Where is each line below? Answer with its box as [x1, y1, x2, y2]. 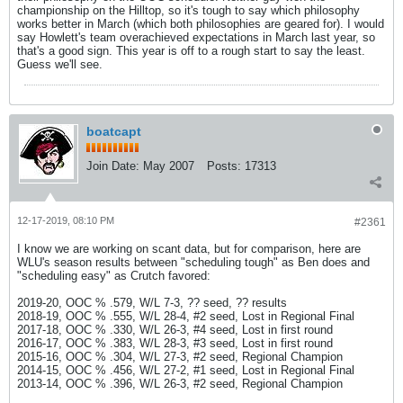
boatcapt [86, 124, 141, 139]
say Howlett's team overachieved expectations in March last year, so [17, 31, 375, 44]
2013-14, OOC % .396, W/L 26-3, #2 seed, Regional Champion [17, 377, 343, 390]
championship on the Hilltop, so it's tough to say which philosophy [17, 4, 360, 17]
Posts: [207, 159, 241, 173]
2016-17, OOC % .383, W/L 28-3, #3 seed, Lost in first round [17, 336, 333, 350]
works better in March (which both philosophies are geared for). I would [17, 17, 384, 31]
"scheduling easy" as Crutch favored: [17, 269, 210, 282]
